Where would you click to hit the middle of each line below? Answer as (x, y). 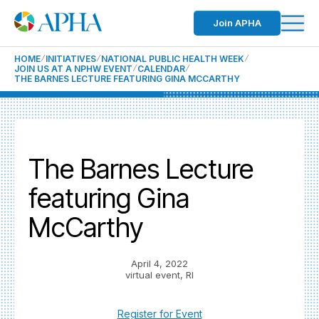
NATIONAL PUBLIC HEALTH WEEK (173, 59)
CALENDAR (161, 69)
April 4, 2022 (159, 263)
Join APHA (237, 23)
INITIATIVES (71, 59)
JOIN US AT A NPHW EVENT (73, 69)
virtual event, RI (159, 275)
